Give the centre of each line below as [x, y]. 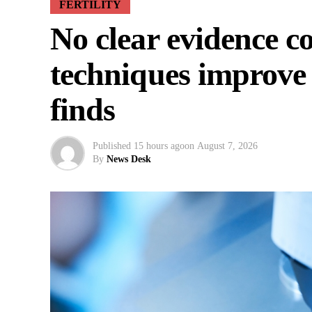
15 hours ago [159, 146]
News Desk [129, 159]
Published [112, 146]
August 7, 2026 [227, 146]
